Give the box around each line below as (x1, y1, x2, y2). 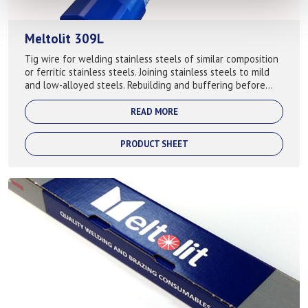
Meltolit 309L (25, 30, 104, 47)
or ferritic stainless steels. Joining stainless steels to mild (25, 65, 270, 79)
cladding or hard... (25, 91, 102, 105)
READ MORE (130, 106, 178, 118)
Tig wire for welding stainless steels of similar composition (25, 52, 278, 66)
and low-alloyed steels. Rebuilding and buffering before (25, 78, 265, 92)
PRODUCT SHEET (120, 138, 188, 151)
